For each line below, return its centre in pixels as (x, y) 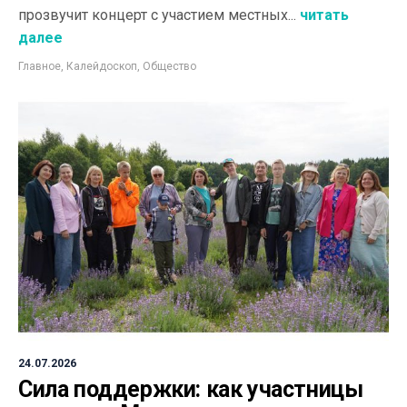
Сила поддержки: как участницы (191, 389)
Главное (40, 66)
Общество (169, 66)
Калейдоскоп (102, 66)
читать (323, 15)
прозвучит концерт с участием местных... (157, 15)
